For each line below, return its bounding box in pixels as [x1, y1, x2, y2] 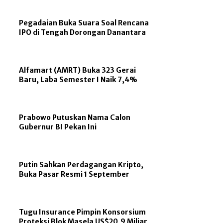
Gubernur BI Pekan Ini [19, 122, 97, 131]
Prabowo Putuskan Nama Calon [19, 112, 131, 122]
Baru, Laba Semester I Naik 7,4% [19, 75, 138, 84]
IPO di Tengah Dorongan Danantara [19, 27, 146, 37]
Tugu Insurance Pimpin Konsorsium [19, 207, 146, 217]
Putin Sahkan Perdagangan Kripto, [19, 160, 144, 169]
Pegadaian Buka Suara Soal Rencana [19, 18, 149, 27]
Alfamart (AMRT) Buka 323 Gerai [19, 65, 136, 75]
